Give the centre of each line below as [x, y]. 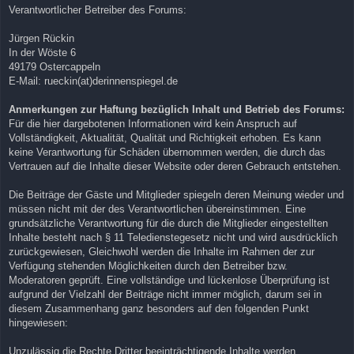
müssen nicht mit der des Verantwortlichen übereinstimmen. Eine [157, 209]
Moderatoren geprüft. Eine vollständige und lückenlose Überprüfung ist [169, 280]
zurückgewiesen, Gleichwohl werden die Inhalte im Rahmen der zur [162, 251]
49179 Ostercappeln [55, 66]
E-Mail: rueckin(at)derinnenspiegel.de [93, 81]
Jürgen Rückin [41, 38]
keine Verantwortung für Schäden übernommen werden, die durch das [167, 152]
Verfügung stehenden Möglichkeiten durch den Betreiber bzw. [148, 265]
